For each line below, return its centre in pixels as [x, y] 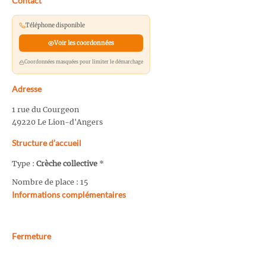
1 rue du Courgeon [45, 110]
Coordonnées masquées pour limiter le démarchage [83, 62]
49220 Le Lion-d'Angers [57, 122]
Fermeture [31, 236]
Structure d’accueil [47, 143]
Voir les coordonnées [84, 43]
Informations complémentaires [69, 194]
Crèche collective [67, 164]
